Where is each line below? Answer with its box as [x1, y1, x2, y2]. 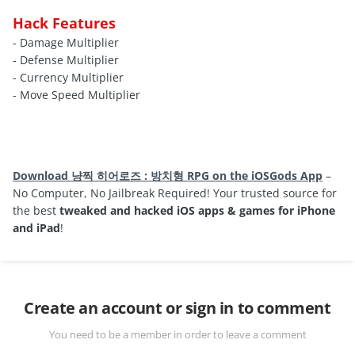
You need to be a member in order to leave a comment [48, 327, 307, 342]
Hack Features [13, 13, 116, 33]
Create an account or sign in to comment [24, 297, 331, 319]
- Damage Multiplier [13, 35, 119, 51]
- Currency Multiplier [13, 70, 124, 86]
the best [13, 203, 59, 219]
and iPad [13, 220, 60, 236]
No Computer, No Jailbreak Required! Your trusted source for [13, 185, 337, 201]
